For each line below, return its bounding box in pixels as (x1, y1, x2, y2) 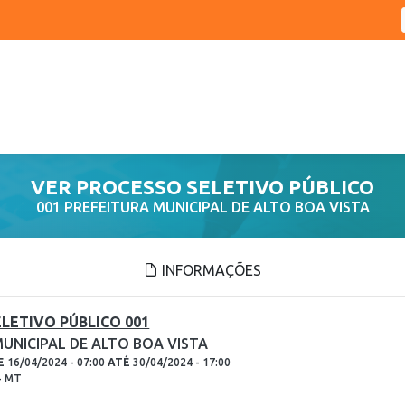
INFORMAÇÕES (158, 262, 261, 278)
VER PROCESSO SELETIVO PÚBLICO (31, 175, 374, 198)
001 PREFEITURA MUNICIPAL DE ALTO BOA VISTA (35, 199, 370, 215)
